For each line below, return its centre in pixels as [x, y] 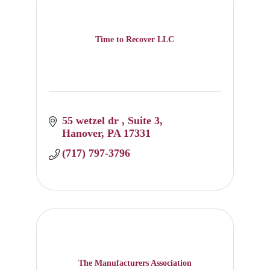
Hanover [82, 133]
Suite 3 [144, 121]
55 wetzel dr [92, 121]
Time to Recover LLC [135, 39]
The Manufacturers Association [135, 263]
